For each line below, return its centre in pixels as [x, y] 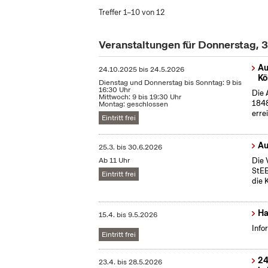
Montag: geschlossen [134, 104]
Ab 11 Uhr [115, 161]
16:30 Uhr [115, 90]
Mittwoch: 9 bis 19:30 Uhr [140, 97]
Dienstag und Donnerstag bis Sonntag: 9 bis [170, 83]
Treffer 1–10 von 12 [132, 12]
